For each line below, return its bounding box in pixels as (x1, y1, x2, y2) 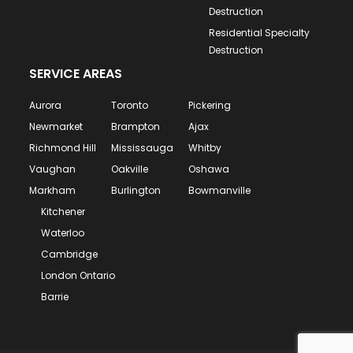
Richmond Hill (29, 141, 97, 154)
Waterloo (41, 226, 85, 240)
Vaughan (29, 162, 76, 176)
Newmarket (29, 120, 84, 133)
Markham (29, 184, 76, 197)
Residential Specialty (209, 26, 310, 39)
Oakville (111, 162, 149, 176)
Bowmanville (188, 184, 251, 197)
